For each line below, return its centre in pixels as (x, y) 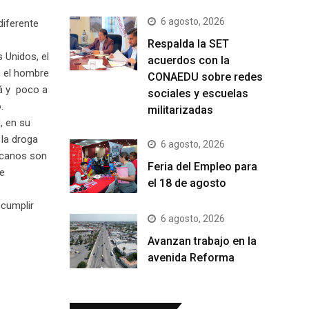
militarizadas (180, 110)
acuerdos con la (189, 60)
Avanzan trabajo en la (202, 241)
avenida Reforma (191, 258)
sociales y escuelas (198, 93)
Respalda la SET (188, 44)
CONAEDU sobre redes (205, 77)
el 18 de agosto (187, 183)
